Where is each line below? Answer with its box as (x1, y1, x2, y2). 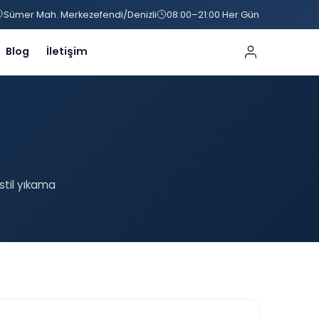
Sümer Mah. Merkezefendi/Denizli (4, 8, 157, 21)
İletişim (46, 44, 88, 59)
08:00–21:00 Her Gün (167, 8, 259, 21)
